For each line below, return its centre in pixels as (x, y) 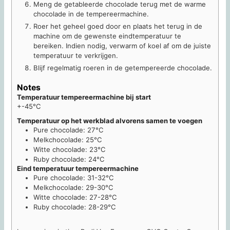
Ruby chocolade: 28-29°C (75, 207)
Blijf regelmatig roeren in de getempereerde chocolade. (123, 68)
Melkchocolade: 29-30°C (74, 188)
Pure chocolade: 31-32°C (74, 178)
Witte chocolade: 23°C (70, 150)
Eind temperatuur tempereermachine (78, 169)
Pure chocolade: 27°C (69, 130)
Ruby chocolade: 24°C (69, 159)
